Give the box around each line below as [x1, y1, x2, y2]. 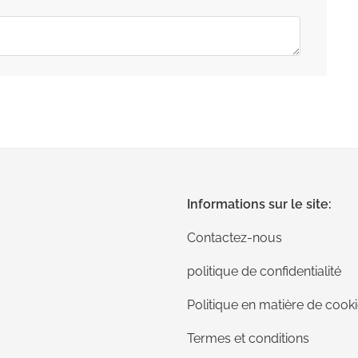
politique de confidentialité [187, 264, 341, 280]
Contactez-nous [187, 230, 282, 246]
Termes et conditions [187, 331, 309, 347]
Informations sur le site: [187, 197, 332, 213]
